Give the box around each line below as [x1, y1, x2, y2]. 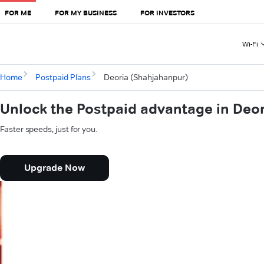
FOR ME [5, 8, 31, 17]
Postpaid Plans [35, 72, 91, 83]
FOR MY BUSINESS [55, 8, 117, 17]
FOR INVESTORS [140, 8, 194, 17]
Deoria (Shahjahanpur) [103, 72, 188, 83]
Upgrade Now [24, 162, 85, 174]
